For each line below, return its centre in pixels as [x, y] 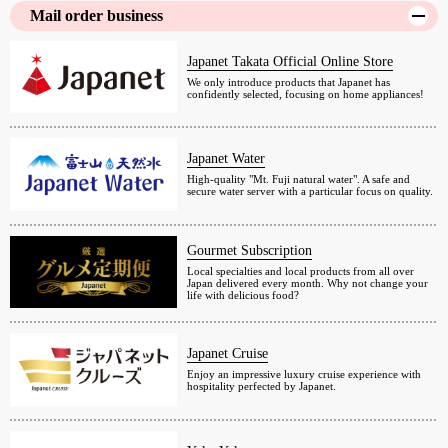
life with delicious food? [243, 294]
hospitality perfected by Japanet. [262, 386]
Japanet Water [226, 159]
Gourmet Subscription [250, 250]
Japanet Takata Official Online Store [290, 61]
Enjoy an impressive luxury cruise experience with [304, 374]
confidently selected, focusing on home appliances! [306, 93]
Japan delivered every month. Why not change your [308, 282]
